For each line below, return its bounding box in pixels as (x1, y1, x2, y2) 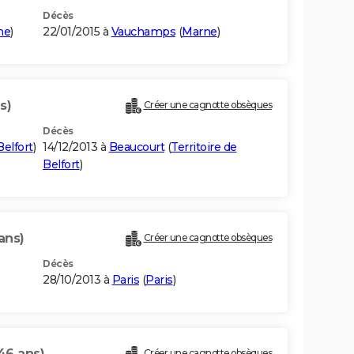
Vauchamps (111, 24, 175, 40)
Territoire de (171, 140, 237, 155)
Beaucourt (108, 140, 164, 155)
